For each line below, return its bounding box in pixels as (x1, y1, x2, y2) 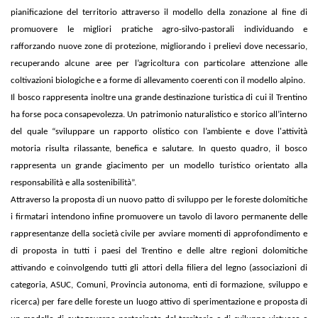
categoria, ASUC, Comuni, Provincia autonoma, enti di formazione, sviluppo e (11, 280, 307, 290)
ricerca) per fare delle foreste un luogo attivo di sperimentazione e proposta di (11, 297, 307, 307)
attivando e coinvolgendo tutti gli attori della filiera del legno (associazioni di (11, 263, 307, 273)
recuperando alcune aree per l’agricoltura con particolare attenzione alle (11, 58, 307, 68)
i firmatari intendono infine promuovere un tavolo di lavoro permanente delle (11, 212, 307, 221)
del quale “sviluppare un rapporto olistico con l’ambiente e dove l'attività (11, 126, 307, 136)
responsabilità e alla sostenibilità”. (11, 177, 136, 187)
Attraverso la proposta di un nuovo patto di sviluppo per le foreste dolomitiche (11, 194, 307, 204)
